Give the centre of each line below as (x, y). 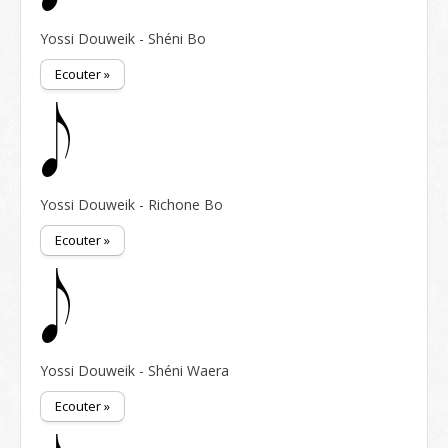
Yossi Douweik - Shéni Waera (134, 370)
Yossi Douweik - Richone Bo (131, 204)
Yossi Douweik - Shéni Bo (123, 38)
